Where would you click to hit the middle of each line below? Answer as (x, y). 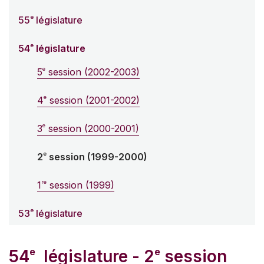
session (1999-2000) (97, 157)
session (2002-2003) (93, 72)
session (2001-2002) (93, 100)
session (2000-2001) (92, 129)
